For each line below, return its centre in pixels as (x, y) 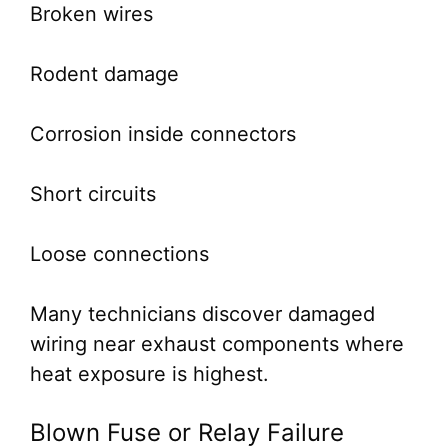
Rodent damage (104, 74)
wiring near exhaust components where (217, 344)
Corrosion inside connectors (163, 134)
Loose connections (119, 254)
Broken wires (91, 14)
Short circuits (93, 194)
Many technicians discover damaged (202, 314)
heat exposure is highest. (149, 374)
